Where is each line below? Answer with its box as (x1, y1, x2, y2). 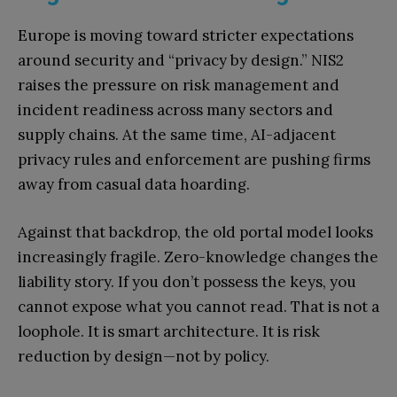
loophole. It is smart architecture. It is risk (18, 322, 320, 342)
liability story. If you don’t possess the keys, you (18, 272, 356, 292)
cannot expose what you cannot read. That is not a (18, 297, 379, 317)
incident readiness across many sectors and (18, 100, 333, 121)
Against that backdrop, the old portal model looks (18, 222, 373, 243)
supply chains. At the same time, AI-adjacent (18, 125, 336, 145)
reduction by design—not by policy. (18, 346, 269, 367)
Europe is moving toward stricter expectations (18, 26, 354, 46)
